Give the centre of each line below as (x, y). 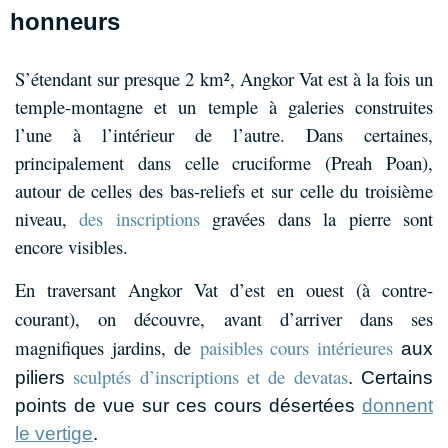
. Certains (390, 377)
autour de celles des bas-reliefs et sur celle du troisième (224, 191)
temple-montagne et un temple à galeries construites (224, 107)
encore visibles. (71, 247)
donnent (397, 405)
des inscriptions (139, 219)
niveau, (47, 219)
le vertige (54, 433)
